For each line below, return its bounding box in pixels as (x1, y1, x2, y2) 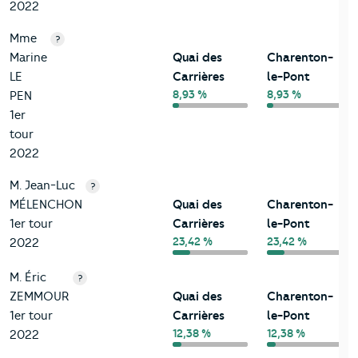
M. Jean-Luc (10, 178, 75, 193)
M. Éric (10, 270, 46, 285)
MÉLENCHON (10, 197, 82, 213)
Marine (10, 50, 47, 66)
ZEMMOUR (10, 289, 70, 304)
